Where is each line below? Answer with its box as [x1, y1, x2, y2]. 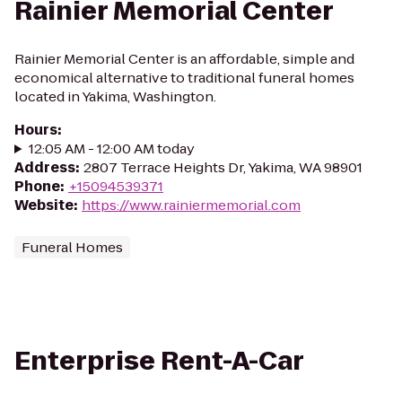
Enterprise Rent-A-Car [14, 344, 304, 379]
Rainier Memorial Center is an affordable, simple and [14, 49, 354, 68]
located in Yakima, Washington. [14, 87, 216, 106]
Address [14, 158, 75, 177]
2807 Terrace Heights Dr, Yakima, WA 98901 [83, 158, 363, 177]
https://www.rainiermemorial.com [82, 196, 301, 214]
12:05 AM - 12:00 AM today [28, 139, 195, 158]
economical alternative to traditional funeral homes [14, 68, 354, 87]
